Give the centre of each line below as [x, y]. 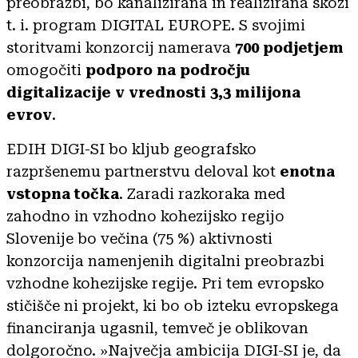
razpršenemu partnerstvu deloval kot [143, 171]
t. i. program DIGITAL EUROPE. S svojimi [156, 25]
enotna [307, 171]
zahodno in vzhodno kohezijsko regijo [145, 216]
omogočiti [46, 70]
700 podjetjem [289, 47]
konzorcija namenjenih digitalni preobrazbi [165, 261]
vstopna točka [63, 193]
